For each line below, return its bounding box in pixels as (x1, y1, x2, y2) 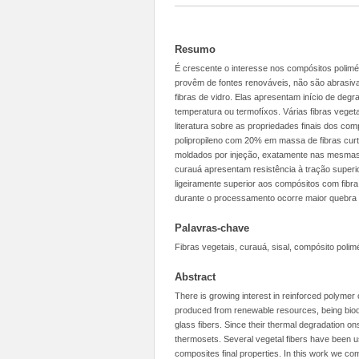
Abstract (175, 271, 216, 283)
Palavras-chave (175, 222, 249, 234)
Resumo (175, 43, 216, 55)
